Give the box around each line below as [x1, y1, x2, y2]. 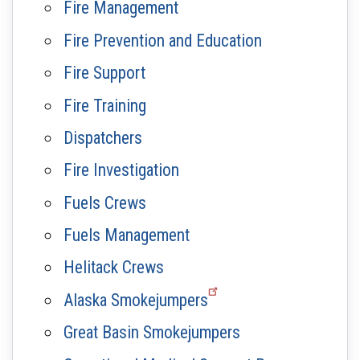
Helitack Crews [63, 257, 165, 278]
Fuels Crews [63, 192, 147, 213]
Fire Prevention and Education [63, 30, 263, 51]
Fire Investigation [63, 160, 180, 181]
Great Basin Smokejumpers [63, 322, 241, 343]
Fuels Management [63, 225, 190, 246]
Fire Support [63, 63, 146, 84]
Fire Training [63, 95, 147, 116]
